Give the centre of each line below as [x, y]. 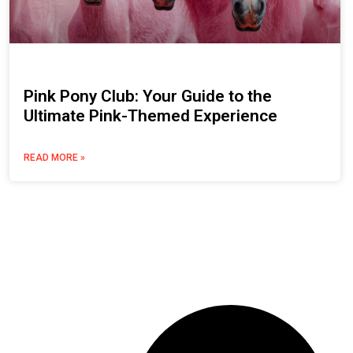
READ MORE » [54, 158]
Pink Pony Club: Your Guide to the [148, 97]
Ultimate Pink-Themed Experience [150, 116]
